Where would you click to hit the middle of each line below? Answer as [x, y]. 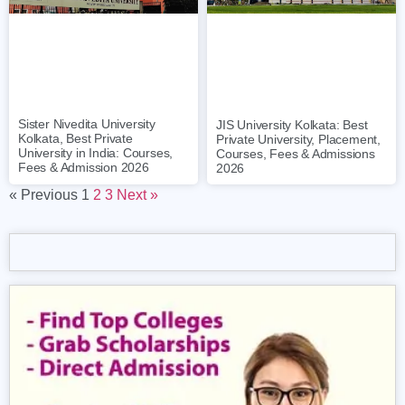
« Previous [43, 194]
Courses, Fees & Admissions [296, 153]
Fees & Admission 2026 [84, 168]
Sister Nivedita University [87, 124]
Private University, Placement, [299, 139]
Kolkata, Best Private [75, 139]
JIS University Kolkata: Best [292, 124]
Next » [137, 194]
